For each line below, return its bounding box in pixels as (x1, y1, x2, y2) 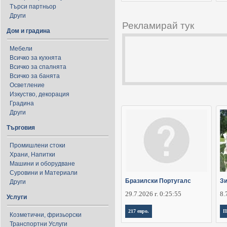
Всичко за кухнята (10, 54, 61, 61)
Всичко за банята (10, 72, 60, 80)
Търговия (7, 124, 35, 131)
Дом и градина (7, 27, 50, 34)
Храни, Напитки (10, 151, 55, 158)
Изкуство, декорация (10, 91, 69, 98)
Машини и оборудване (10, 160, 75, 167)
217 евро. (128, 208, 149, 214)
